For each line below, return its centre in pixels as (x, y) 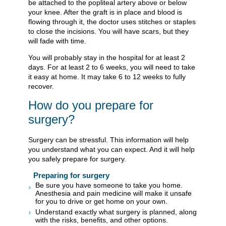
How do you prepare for (91, 105)
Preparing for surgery (71, 175)
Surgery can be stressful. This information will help (108, 139)
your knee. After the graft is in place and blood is (105, 12)
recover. (41, 87)
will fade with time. (57, 41)
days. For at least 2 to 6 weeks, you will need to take (112, 67)
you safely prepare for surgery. (77, 159)
